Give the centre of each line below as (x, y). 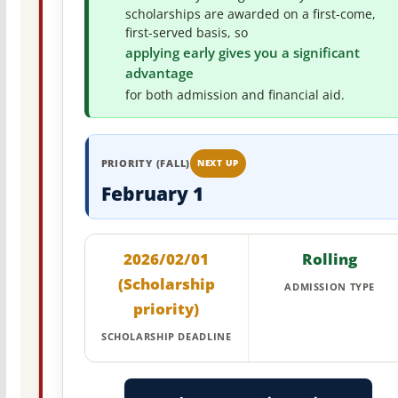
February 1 (152, 194)
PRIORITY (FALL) (146, 163)
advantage (159, 74)
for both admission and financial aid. (235, 96)
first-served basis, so (186, 33)
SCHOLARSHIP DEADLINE (166, 337)
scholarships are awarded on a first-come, (250, 15)
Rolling (330, 259)
